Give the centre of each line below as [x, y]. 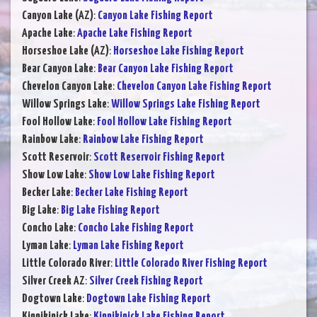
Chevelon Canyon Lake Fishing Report [194, 87]
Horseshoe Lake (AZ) [65, 52]
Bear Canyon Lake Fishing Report [166, 69]
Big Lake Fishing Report [110, 211]
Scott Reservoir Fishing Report [159, 158]
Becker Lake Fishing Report [132, 193]
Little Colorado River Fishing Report [191, 264]
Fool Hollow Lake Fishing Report [165, 122]
